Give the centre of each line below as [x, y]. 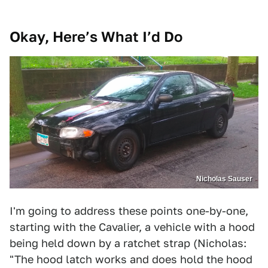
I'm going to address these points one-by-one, [129, 211]
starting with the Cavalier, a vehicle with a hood [132, 227]
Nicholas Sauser [224, 179]
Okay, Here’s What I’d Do [96, 36]
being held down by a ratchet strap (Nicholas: [128, 243]
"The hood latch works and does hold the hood [131, 259]
